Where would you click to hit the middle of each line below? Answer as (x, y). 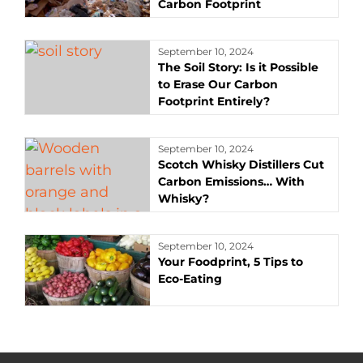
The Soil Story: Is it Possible (239, 67)
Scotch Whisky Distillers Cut (241, 164)
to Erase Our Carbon (218, 84)
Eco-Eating (190, 279)
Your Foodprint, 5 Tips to (231, 262)
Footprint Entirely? (214, 101)
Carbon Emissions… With (232, 181)
